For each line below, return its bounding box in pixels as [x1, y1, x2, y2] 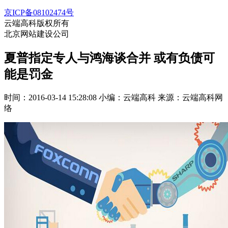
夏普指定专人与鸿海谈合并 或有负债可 [4, 51, 215, 65]
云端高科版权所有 [4, 19, 69, 27]
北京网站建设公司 [4, 30, 69, 38]
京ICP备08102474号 [4, 8, 74, 17]
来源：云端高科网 [158, 93, 223, 102]
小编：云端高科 [99, 93, 156, 102]
